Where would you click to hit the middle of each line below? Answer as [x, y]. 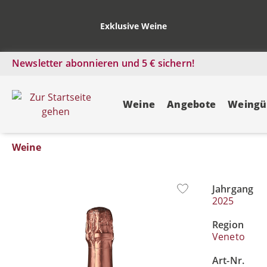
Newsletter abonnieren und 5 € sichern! [103, 63]
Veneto [229, 237]
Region [228, 225]
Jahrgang [233, 189]
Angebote [192, 104]
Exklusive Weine [133, 26]
